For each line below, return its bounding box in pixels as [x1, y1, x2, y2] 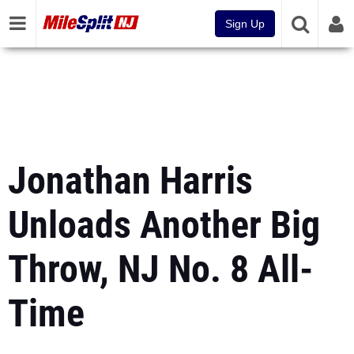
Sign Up [225, 17, 265, 30]
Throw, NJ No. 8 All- [8, 247, 313, 292]
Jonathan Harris [8, 158, 253, 203]
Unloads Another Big [8, 202, 320, 247]
